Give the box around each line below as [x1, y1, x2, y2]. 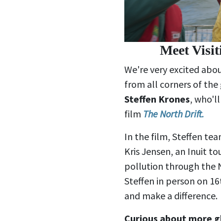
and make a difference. [124, 189, 218, 202]
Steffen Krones [124, 92, 190, 105]
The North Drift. [143, 107, 204, 120]
